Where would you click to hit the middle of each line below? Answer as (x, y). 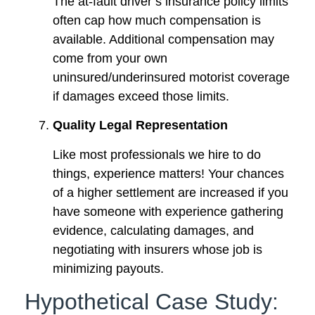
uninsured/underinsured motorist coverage (171, 77)
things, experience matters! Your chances (168, 174)
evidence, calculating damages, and (153, 231)
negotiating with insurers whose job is (157, 250)
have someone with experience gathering (168, 212)
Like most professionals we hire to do (157, 155)
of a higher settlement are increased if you (171, 193)
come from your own (110, 58)
